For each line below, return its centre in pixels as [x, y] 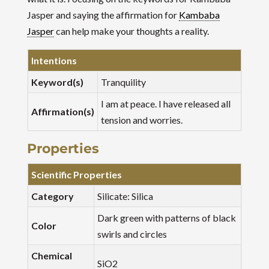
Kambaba [199, 15]
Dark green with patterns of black [166, 218]
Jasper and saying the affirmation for [103, 15]
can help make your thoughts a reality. [131, 31]
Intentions [54, 60]
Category [52, 196]
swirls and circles [132, 234]
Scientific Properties [76, 174]
